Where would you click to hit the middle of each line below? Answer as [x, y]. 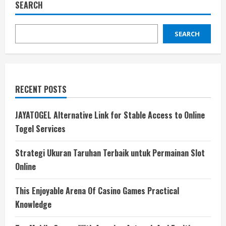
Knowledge [33, 205]
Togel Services [40, 129]
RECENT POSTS [41, 90]
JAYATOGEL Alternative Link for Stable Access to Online [110, 115]
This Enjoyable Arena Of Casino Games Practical [97, 191]
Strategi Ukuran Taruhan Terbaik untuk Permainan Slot [110, 153]
